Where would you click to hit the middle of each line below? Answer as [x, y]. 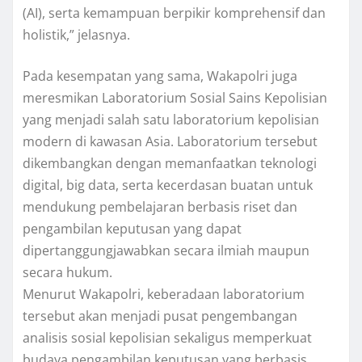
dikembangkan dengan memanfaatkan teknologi [170, 163]
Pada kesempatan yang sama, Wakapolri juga [160, 76]
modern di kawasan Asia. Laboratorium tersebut [170, 141]
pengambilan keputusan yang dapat [132, 228]
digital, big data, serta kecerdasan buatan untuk [168, 185]
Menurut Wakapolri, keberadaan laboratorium [164, 294]
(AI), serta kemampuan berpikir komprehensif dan [174, 13]
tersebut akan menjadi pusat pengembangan [160, 316]
